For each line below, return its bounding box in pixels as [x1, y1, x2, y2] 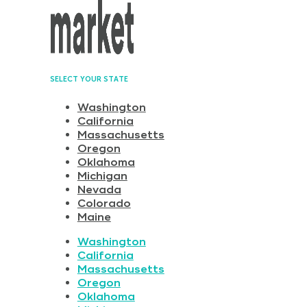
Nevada [77, 182, 121, 197]
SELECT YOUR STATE [49, 74, 128, 84]
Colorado [77, 196, 131, 210]
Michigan [77, 169, 127, 183]
